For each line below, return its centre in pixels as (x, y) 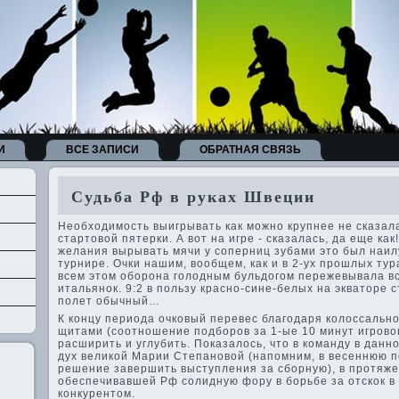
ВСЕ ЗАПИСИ (102, 150)
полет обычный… (109, 301)
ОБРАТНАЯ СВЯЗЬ (250, 150)
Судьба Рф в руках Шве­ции (187, 197)
